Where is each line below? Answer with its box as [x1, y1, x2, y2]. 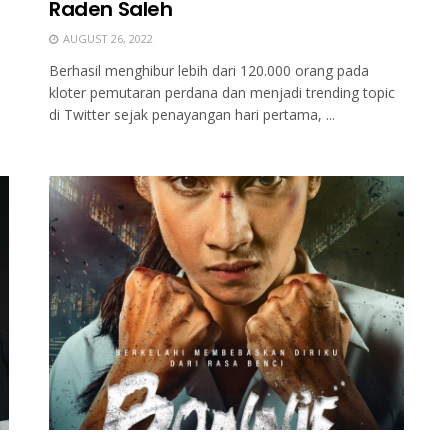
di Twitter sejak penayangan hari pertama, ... [49, 105, 335, 125]
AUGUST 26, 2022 [60, 31, 153, 47]
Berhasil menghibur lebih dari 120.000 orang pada [49, 61, 369, 81]
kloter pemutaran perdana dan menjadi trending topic [49, 83, 395, 103]
